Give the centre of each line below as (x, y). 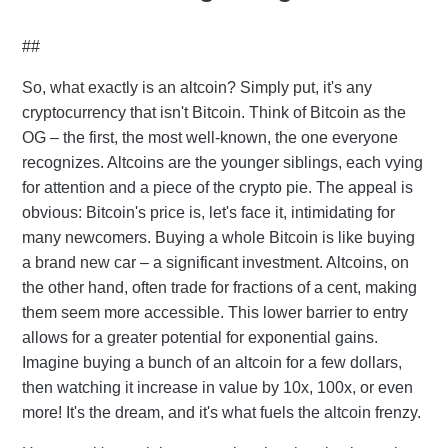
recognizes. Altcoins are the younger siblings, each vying (222, 162)
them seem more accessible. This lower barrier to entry (215, 312)
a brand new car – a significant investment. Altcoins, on (215, 262)
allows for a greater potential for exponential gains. (200, 337)
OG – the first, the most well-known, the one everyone (210, 137)
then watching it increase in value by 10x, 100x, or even (217, 387)
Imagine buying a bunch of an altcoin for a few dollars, (212, 362)
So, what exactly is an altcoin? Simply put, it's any (197, 87)
